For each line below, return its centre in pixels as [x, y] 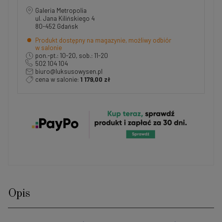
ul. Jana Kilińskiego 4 [67, 18]
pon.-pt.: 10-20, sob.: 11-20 [72, 55]
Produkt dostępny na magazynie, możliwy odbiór [103, 40]
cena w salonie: [58, 79]
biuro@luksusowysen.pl [69, 71]
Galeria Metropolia [61, 10]
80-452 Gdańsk [57, 26]
